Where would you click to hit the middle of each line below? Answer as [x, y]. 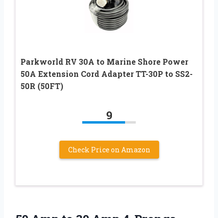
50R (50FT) [42, 86]
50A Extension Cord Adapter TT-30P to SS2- [107, 73]
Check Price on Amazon [109, 149]
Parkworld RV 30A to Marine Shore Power [104, 61]
